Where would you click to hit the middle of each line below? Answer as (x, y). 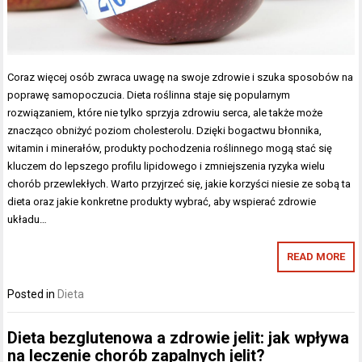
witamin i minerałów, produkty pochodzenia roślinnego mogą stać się (170, 149)
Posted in (33, 295)
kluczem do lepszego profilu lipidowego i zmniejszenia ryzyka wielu (166, 166)
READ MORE (316, 257)
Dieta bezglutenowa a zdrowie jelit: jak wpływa (179, 337)
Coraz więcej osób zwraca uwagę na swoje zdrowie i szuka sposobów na (181, 78)
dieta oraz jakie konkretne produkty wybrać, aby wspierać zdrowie (162, 202)
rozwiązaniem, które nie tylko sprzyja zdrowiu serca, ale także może (165, 113)
